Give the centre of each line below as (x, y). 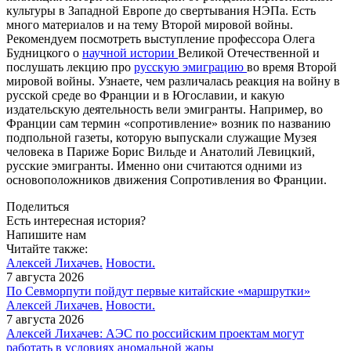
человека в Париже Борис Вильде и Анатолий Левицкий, (161, 152)
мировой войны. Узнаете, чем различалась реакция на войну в (173, 81)
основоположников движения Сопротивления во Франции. (166, 180)
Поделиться (38, 207)
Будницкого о (44, 53)
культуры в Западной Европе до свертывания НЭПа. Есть (161, 11)
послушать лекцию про (70, 67)
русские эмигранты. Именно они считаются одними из (154, 166)
